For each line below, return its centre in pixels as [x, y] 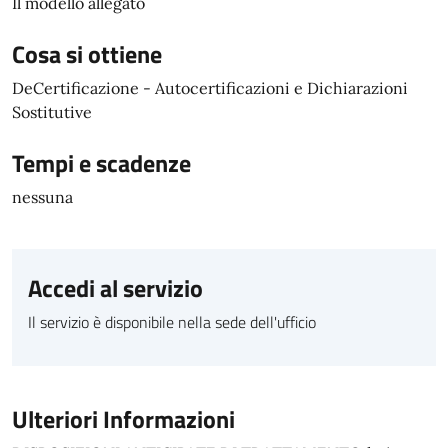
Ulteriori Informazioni [123, 419]
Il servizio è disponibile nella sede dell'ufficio [172, 322]
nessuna [42, 197]
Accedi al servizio [115, 288]
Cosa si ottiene [87, 54]
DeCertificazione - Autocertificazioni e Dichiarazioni [210, 88]
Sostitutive [52, 112]
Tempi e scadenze [101, 163]
